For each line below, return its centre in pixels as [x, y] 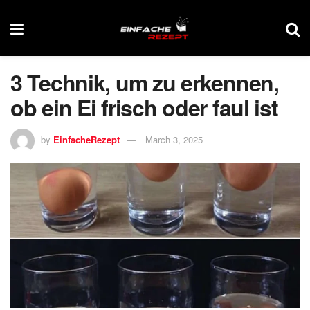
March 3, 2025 [174, 139]
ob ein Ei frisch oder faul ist [144, 107]
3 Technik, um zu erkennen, [145, 82]
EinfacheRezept [86, 139]
